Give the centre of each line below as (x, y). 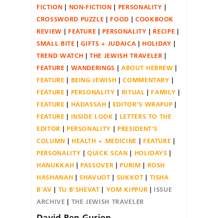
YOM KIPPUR (127, 189)
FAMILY (163, 92)
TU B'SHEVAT (79, 189)
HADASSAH (89, 104)
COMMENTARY (146, 80)
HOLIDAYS (151, 153)
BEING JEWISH (94, 80)
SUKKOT (130, 177)
